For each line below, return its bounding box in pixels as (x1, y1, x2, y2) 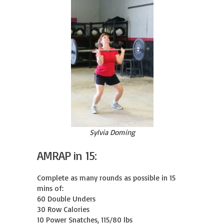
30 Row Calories (37, 204, 89, 214)
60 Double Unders (37, 194, 95, 203)
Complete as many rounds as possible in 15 (37, 173, 175, 182)
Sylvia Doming (89, 127, 135, 137)
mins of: (37, 183, 63, 193)
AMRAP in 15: (37, 148, 96, 163)
